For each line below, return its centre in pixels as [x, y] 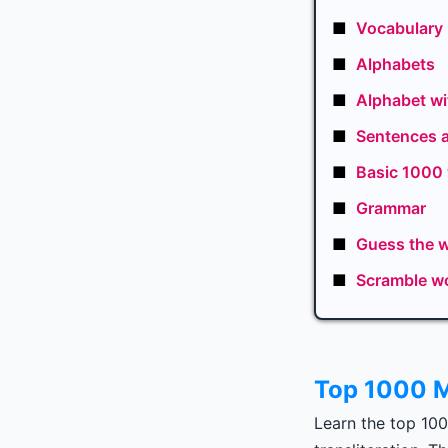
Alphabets [393, 64]
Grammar [389, 208]
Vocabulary [397, 28]
